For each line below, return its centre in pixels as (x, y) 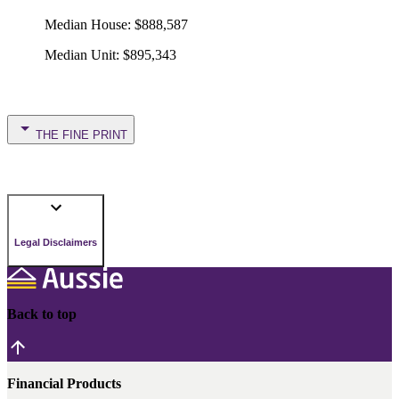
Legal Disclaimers (56, 243)
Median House (86, 24)
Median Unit (80, 54)
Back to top (42, 313)
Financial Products (64, 383)
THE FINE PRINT (81, 134)
